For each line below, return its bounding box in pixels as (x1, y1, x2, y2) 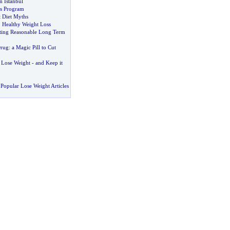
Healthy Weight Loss (2, 21, 51, 27)
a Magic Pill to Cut (11, 44, 56, 50)
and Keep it (35, 60, 63, 66)
